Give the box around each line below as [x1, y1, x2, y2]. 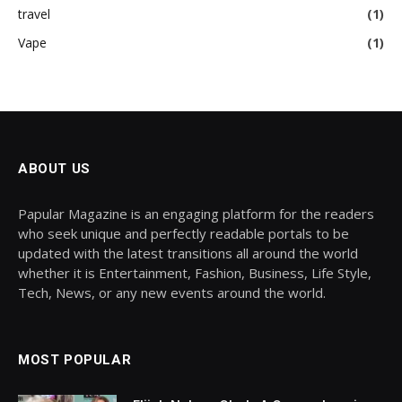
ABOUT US [18, 161, 91, 178]
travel [18, 5, 50, 23]
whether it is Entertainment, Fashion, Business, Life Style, [18, 264, 371, 283]
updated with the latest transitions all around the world [18, 244, 358, 263]
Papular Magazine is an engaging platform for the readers [18, 205, 374, 223]
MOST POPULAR [18, 352, 132, 369]
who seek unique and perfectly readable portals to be [18, 224, 349, 243]
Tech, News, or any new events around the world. [18, 284, 326, 302]
